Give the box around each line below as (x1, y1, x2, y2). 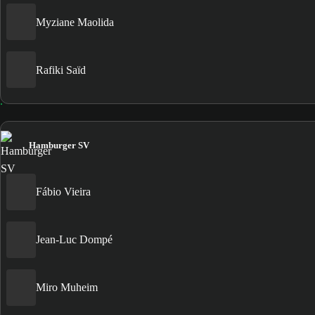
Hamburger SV (29, 139, 89, 150)
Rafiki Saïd (36, 63, 86, 76)
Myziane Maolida (36, 15, 114, 28)
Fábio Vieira (36, 186, 91, 198)
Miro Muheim (36, 281, 98, 294)
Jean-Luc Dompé (36, 233, 112, 246)
